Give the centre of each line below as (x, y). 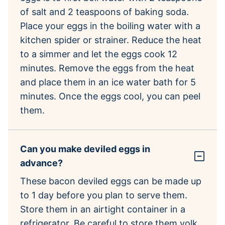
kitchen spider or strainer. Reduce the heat (111, 40)
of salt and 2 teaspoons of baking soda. (104, 12)
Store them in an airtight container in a (103, 209)
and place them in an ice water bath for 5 (108, 82)
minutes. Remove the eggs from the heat (107, 68)
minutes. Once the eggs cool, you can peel (110, 96)
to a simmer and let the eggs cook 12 (99, 54)
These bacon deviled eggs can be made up (111, 181)
